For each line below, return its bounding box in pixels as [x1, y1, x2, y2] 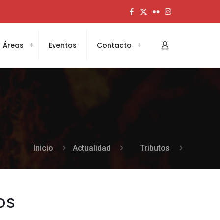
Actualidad [73, 143, 110, 153]
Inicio [33, 143, 53, 153]
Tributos [140, 143, 170, 153]
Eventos [49, 40, 77, 50]
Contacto [97, 40, 132, 50]
